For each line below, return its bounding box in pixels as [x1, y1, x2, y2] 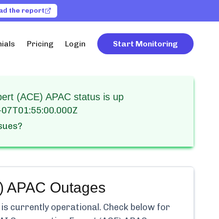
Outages [45, 179, 106, 196]
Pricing [27, 39, 53, 48]
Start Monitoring [113, 39, 178, 48]
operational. [51, 202, 101, 213]
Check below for [101, 202, 170, 213]
